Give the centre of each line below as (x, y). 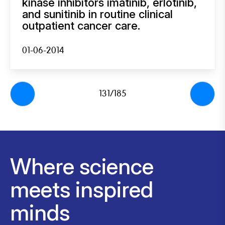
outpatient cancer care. (81, 25)
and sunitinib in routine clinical (97, 14)
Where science (82, 166)
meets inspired (82, 189)
